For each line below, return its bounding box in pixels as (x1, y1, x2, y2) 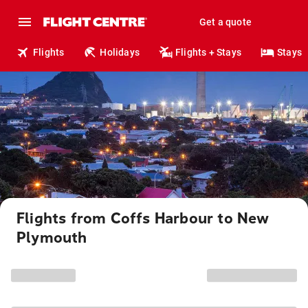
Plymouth (16, 229, 87, 247)
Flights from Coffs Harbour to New (16, 210, 269, 228)
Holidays (100, 47, 140, 58)
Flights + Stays (175, 47, 242, 58)
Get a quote (199, 16, 252, 27)
